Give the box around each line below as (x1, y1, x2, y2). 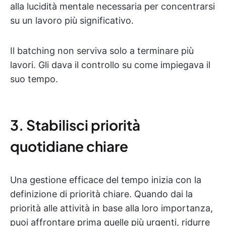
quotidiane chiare (10, 137, 128, 155)
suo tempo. (10, 74, 58, 85)
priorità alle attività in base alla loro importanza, (10, 203, 213, 214)
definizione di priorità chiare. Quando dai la (10, 189, 193, 200)
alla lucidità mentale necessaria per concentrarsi (10, 1, 215, 12)
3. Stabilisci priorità (10, 116, 140, 134)
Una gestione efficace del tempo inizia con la (10, 175, 201, 186)
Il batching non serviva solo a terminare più (10, 45, 194, 56)
